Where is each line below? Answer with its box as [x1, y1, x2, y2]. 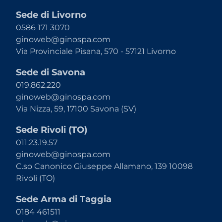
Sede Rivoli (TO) [16, 124, 87, 135]
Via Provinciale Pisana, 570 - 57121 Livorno [16, 47, 176, 56]
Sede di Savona [16, 67, 85, 78]
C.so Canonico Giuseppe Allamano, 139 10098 [16, 162, 193, 171]
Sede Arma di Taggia [16, 194, 111, 205]
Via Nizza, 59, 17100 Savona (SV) [16, 104, 136, 113]
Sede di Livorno [16, 9, 87, 20]
